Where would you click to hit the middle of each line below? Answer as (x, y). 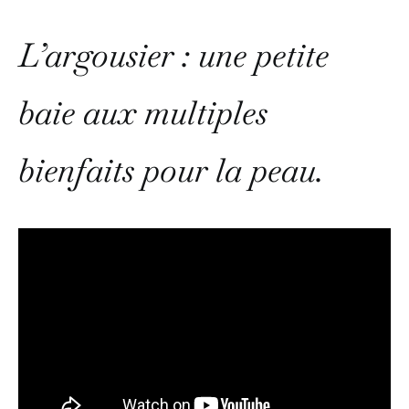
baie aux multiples (143, 112)
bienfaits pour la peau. (171, 170)
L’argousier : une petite (173, 55)
